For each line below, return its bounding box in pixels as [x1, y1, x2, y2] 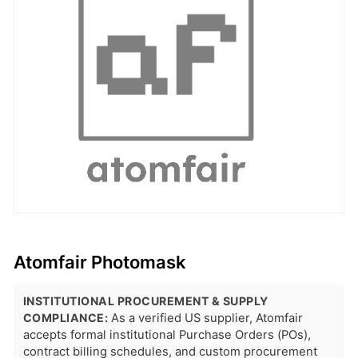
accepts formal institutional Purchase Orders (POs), [22, 327, 311, 342]
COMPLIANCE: [22, 310, 109, 324]
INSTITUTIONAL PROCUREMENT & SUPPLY [22, 293, 268, 308]
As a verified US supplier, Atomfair [108, 310, 304, 325]
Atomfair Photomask [13, 251, 186, 272]
